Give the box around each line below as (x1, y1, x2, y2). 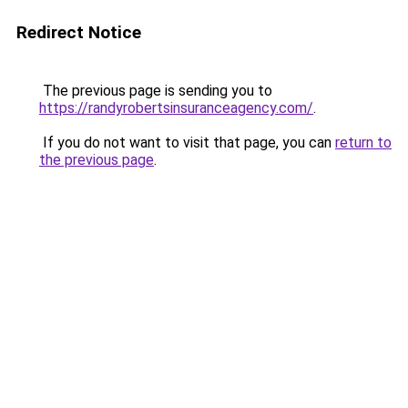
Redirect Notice (16, 22, 141, 43)
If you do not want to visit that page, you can (39, 134, 335, 151)
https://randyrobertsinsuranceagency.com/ (39, 99, 313, 117)
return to (335, 134, 392, 151)
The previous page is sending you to (39, 82, 272, 99)
